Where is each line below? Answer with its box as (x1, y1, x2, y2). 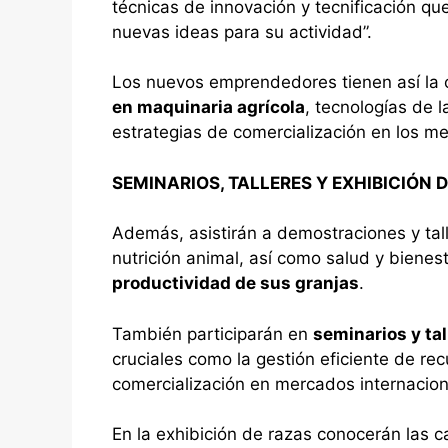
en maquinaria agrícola (112, 97, 305, 118)
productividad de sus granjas (112, 273, 359, 294)
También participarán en (112, 323, 313, 344)
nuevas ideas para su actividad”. (112, 21, 372, 42)
